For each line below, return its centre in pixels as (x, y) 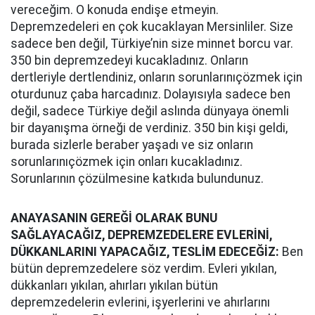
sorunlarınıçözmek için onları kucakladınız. (127, 162)
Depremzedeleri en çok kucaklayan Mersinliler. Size (152, 27)
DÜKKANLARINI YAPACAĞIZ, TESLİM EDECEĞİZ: (145, 252)
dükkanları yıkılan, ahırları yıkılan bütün (114, 285)
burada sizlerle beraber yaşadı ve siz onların (132, 145)
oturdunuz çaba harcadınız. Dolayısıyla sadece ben (150, 94)
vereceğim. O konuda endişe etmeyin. (115, 10)
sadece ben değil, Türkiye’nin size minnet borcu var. (152, 44)
